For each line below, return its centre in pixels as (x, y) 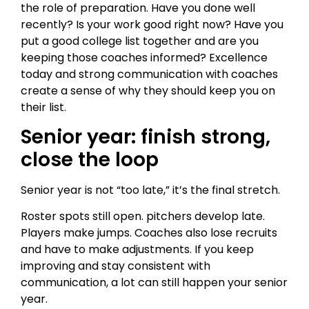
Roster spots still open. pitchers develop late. (143, 217)
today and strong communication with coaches (149, 74)
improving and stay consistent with (116, 266)
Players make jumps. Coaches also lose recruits (149, 233)
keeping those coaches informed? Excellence (144, 57)
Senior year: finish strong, (146, 137)
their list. (43, 107)
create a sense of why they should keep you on (148, 90)
